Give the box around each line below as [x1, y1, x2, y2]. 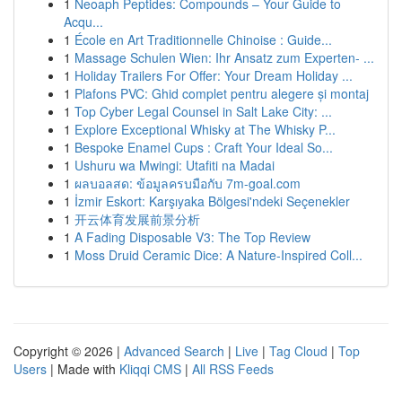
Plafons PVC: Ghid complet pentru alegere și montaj [74, 84, 369, 102]
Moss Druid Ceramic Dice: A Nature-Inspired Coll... [74, 246, 363, 264]
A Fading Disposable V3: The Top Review [74, 228, 310, 246]
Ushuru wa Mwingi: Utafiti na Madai [74, 156, 275, 174]
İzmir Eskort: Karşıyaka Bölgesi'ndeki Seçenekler [74, 192, 350, 210]
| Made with [47, 360, 119, 378]
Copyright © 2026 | [13, 342, 124, 360]
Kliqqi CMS [119, 360, 181, 378]
